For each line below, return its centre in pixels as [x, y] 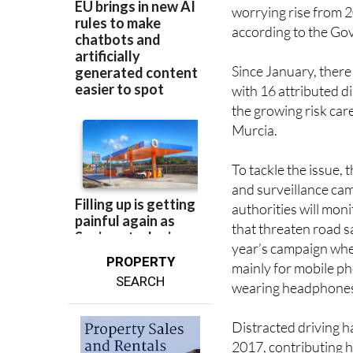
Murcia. [255, 130]
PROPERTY [140, 262]
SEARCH [141, 282]
